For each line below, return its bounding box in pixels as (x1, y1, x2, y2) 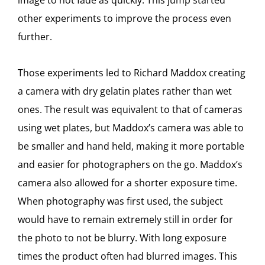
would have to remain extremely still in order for (18, 213, 233, 226)
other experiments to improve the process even (18, 12, 231, 25)
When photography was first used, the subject (18, 195, 223, 208)
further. (18, 30, 52, 43)
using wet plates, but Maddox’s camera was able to (18, 121, 244, 134)
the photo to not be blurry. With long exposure (18, 231, 227, 244)
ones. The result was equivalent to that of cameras (18, 103, 243, 116)
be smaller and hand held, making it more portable (18, 140, 244, 153)
